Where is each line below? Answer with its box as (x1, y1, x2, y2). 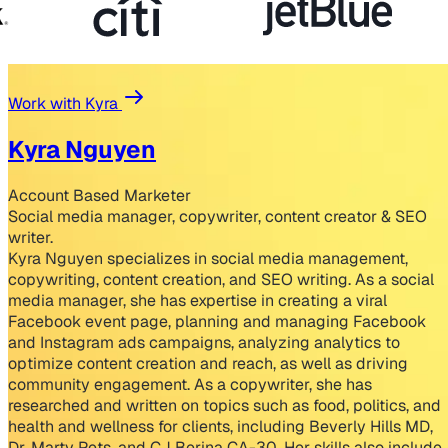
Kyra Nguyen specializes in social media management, (8, 248, 408, 270)
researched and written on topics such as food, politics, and (8, 395, 441, 417)
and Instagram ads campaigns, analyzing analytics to (8, 332, 400, 354)
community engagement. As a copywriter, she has (8, 374, 372, 396)
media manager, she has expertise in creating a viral (8, 290, 387, 312)
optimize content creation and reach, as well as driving (8, 353, 408, 375)
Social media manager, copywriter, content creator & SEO (8, 206, 427, 228)
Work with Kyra (8, 93, 122, 115)
